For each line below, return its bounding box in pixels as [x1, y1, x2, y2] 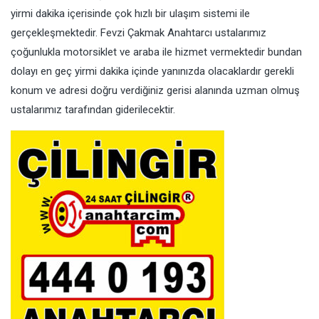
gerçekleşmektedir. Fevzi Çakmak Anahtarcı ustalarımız [11, 26, 266, 40]
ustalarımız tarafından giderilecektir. [11, 103, 175, 117]
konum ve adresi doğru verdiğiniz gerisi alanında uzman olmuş [11, 84, 300, 98]
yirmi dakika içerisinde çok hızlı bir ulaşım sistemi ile [11, 7, 250, 21]
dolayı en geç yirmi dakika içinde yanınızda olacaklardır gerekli [11, 65, 294, 78]
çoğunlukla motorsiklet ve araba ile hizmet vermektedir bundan [11, 46, 302, 59]
